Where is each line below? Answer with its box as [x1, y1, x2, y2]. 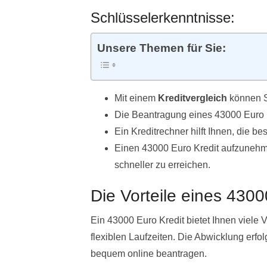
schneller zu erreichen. [114, 160, 210, 170]
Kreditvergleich [158, 93, 227, 104]
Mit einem [114, 93, 158, 104]
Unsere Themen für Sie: [97, 42, 226, 55]
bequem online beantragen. [91, 249, 207, 259]
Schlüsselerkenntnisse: [91, 10, 235, 26]
